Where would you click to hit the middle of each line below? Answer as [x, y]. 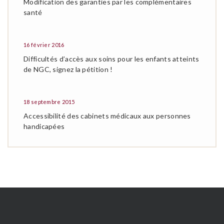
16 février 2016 [44, 45]
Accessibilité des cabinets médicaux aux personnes [107, 116]
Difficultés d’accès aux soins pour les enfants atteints [111, 59]
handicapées [44, 126]
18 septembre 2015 [49, 102]
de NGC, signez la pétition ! [68, 69]
